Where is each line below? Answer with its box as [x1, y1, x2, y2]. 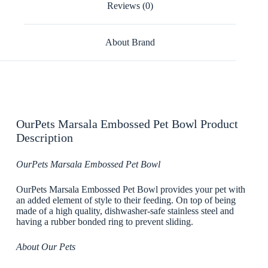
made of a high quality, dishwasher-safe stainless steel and [16, 205, 234, 216]
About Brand [105, 36, 155, 47]
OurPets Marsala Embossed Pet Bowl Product [16, 117, 238, 130]
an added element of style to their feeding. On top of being [16, 194, 236, 205]
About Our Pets [16, 241, 75, 252]
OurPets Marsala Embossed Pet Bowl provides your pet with [16, 184, 245, 194]
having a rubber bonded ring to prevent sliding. [16, 216, 193, 227]
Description [16, 130, 73, 144]
